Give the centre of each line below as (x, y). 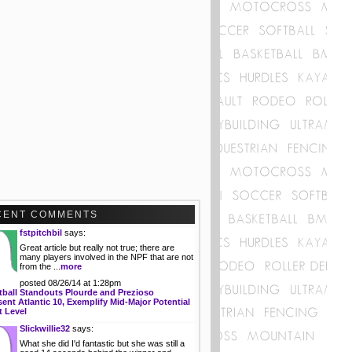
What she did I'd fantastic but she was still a (102, 343)
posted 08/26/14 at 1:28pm (70, 283)
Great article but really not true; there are (97, 247)
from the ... (40, 266)
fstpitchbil (41, 233)
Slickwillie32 (45, 328)
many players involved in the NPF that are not (106, 257)
